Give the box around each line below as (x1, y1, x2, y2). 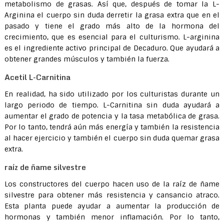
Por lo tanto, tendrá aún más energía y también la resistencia (4, 122, 220, 131)
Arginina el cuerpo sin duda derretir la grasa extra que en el (4, 10, 220, 19)
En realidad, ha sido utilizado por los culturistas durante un (4, 89, 220, 98)
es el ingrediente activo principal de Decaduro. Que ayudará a (4, 43, 220, 52)
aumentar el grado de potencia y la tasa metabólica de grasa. (4, 111, 220, 120)
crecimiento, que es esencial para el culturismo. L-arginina (4, 32, 220, 41)
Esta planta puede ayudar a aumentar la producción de (4, 201, 220, 210)
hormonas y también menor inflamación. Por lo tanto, (4, 212, 220, 221)
